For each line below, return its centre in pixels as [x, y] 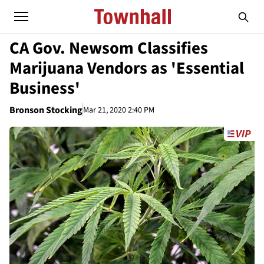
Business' [45, 88]
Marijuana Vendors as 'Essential [127, 68]
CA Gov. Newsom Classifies [109, 48]
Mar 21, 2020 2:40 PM [119, 110]
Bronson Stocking [46, 110]
